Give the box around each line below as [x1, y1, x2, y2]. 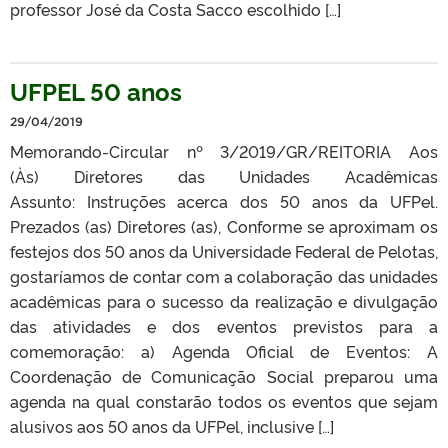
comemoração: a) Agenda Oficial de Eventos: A [10, 340, 438, 362]
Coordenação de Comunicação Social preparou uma [10, 365, 438, 387]
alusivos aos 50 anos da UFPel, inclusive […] [10, 415, 334, 437]
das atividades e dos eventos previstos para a [10, 315, 438, 337]
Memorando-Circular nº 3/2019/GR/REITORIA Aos [10, 140, 438, 162]
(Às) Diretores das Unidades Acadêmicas [10, 165, 438, 187]
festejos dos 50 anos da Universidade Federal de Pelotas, [10, 240, 438, 262]
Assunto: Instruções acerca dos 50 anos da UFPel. [10, 190, 438, 212]
